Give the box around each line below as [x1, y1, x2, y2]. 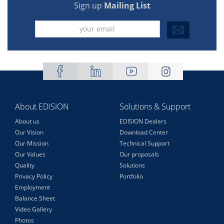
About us [15, 116, 39, 125]
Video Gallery [15, 204, 52, 213]
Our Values [15, 149, 45, 158]
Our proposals [119, 149, 159, 158]
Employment [15, 182, 50, 191]
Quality [15, 160, 34, 169]
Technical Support [119, 138, 169, 147]
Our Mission [15, 138, 48, 147]
